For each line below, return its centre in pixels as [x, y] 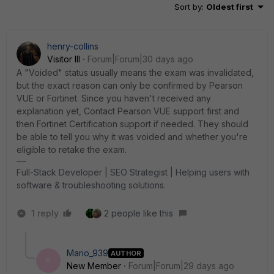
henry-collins [73, 46]
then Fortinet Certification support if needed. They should [132, 124]
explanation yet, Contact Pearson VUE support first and [128, 111]
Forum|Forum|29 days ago [181, 266]
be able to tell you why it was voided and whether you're [132, 137]
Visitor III [64, 59]
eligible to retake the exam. [72, 150]
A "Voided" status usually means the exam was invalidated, [135, 72]
